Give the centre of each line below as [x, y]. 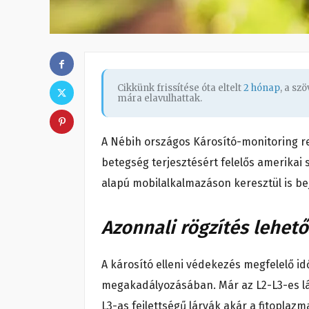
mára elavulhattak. [160, 99]
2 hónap [262, 88]
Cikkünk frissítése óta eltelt [180, 88]
